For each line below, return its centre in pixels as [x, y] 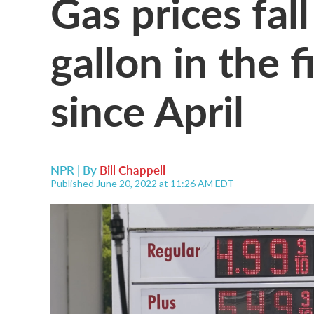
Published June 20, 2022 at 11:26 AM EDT [142, 183]
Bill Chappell [132, 170]
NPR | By [75, 170]
